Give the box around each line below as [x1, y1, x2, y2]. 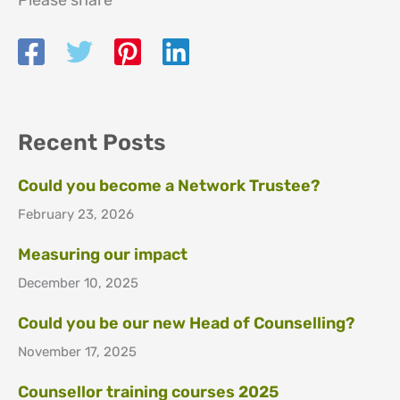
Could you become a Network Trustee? [18, 175, 320, 196]
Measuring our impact [18, 244, 187, 264]
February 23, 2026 [18, 205, 134, 222]
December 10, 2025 [18, 274, 138, 291]
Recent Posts [18, 129, 166, 155]
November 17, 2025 [18, 343, 137, 360]
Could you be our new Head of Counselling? [18, 312, 354, 333]
